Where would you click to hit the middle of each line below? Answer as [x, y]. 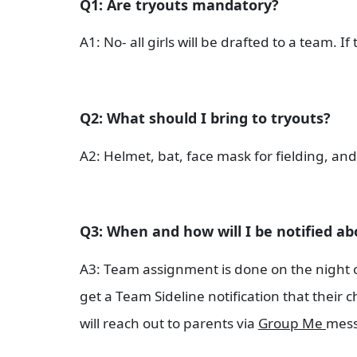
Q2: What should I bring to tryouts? [205, 118]
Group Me [292, 324]
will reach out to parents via [169, 324]
